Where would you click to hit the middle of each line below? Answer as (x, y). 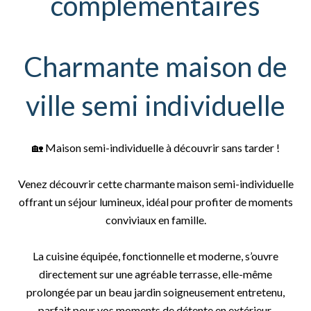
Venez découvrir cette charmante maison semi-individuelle (155, 184)
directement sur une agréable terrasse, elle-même (155, 274)
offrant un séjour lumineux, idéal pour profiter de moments (155, 202)
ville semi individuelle (155, 106)
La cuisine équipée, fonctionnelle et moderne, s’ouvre (155, 256)
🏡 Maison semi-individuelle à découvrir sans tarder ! (155, 148)
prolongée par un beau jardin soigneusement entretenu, (155, 292)
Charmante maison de (155, 67)
